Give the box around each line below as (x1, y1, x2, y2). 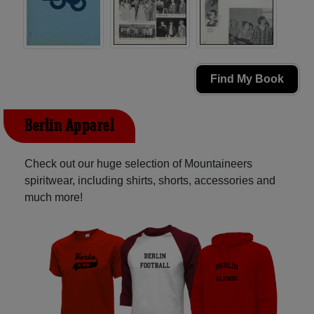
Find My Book (210, 73, 284, 86)
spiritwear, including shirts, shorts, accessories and (25, 175, 275, 187)
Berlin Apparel (25, 115, 114, 138)
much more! (25, 191, 83, 204)
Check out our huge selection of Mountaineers (25, 158, 252, 170)
